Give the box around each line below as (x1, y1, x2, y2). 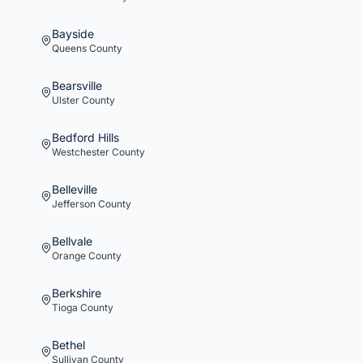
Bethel (52, 338, 85, 352)
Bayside (52, 27, 94, 41)
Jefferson (52, 198, 96, 210)
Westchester (52, 146, 109, 158)
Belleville (52, 182, 97, 196)
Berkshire (52, 286, 101, 300)
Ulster (52, 94, 79, 106)
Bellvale (52, 234, 92, 248)
